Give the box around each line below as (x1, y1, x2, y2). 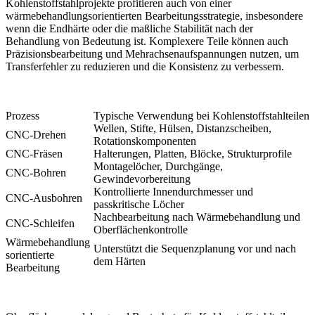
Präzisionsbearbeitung (6, 48, 103, 60)
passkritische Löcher (94, 198, 184, 210)
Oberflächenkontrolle (94, 224, 188, 236)
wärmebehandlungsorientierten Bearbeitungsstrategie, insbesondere (6, 10, 303, 22)
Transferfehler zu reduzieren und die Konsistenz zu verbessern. (6, 60, 284, 72)
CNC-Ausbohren (6, 192, 82, 204)
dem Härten (94, 255, 146, 267)
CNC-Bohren (6, 167, 66, 179)
